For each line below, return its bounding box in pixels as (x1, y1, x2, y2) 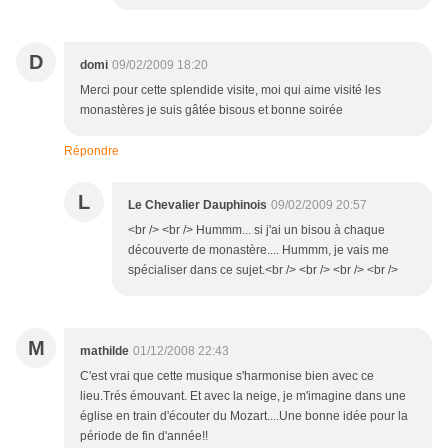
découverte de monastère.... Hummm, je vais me (128, 243, 389, 257)
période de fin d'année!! (80, 429, 208, 443)
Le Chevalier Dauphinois (128, 198, 267, 212)
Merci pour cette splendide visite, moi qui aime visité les (80, 83, 381, 97)
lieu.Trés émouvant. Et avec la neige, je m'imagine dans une (80, 389, 406, 403)
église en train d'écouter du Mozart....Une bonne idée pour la (80, 409, 408, 423)
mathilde (80, 344, 129, 358)
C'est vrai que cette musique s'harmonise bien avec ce (80, 369, 374, 383)
